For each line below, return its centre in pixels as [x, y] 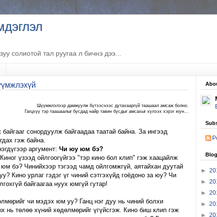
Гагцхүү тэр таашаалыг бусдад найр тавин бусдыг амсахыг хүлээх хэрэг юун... [107, 111]
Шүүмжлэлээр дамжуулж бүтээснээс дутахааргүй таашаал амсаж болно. [113, 105]
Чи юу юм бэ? [81, 149]
